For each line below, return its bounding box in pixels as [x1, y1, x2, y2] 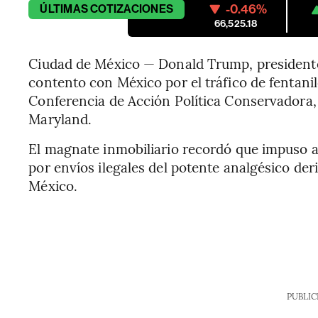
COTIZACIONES [90, 2, 174, 16]
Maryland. [28, 109, 92, 128]
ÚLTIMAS [40, 2, 88, 16]
